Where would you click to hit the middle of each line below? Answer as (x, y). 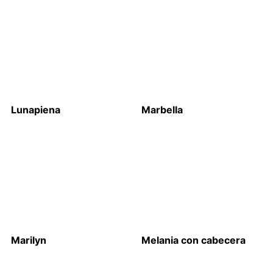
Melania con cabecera (193, 240)
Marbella (162, 110)
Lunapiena (35, 110)
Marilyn (28, 240)
